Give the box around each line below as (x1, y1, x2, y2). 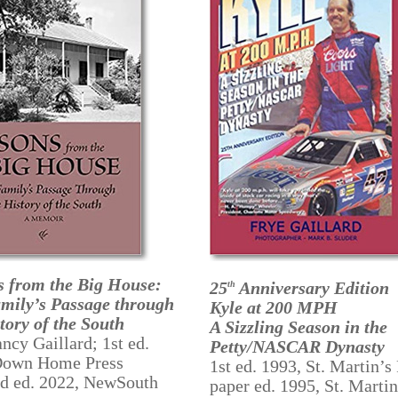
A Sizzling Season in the (209, 316, 387, 337)
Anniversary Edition (235, 277, 389, 298)
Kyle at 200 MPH (209, 297, 338, 317)
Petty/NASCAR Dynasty (209, 336, 385, 356)
